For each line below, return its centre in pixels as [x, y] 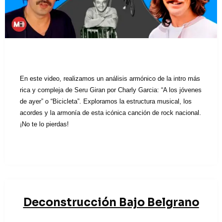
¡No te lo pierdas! [44, 124]
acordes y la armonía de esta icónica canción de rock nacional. [111, 112]
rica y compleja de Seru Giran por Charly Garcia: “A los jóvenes [111, 90]
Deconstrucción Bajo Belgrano [111, 202]
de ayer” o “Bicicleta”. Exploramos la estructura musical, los [106, 101]
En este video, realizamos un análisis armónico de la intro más [110, 78]
